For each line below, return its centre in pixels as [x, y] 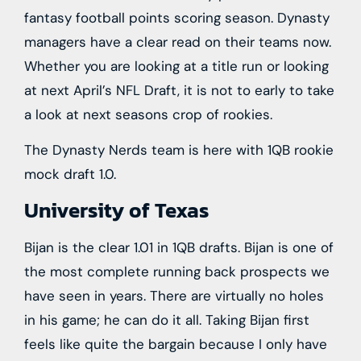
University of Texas [116, 210]
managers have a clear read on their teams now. [178, 42]
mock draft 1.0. [70, 174]
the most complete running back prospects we [177, 271]
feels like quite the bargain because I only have [176, 344]
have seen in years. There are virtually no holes [174, 295]
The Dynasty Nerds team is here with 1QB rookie [179, 150]
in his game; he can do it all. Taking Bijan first [167, 320]
